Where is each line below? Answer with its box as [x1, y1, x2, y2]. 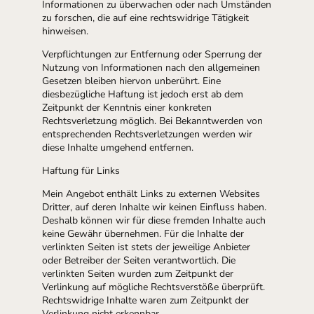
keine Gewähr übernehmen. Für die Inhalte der [42, 227, 244, 240]
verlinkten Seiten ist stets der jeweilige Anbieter [42, 240, 250, 254]
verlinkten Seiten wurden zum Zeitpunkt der [42, 267, 233, 280]
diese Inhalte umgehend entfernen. [42, 141, 193, 154]
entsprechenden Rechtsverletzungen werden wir [42, 128, 252, 141]
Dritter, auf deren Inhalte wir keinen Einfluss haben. [42, 200, 266, 214]
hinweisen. [42, 25, 88, 38]
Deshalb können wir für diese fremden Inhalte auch [42, 214, 266, 227]
